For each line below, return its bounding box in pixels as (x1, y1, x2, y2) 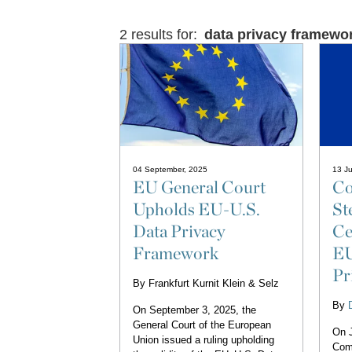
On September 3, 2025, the (132, 304, 256, 317)
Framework (132, 243, 218, 264)
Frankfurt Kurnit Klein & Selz (148, 277, 279, 290)
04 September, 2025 (132, 165, 207, 174)
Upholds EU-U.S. (132, 199, 260, 220)
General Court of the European (132, 319, 271, 332)
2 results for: (119, 27, 201, 42)
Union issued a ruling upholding (132, 334, 274, 346)
